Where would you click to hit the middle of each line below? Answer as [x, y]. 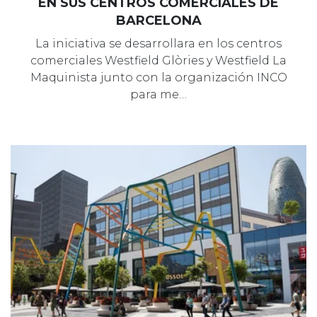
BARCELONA [158, 20]
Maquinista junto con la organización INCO [158, 77]
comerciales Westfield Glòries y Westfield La [158, 60]
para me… [158, 94]
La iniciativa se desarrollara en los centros [158, 43]
